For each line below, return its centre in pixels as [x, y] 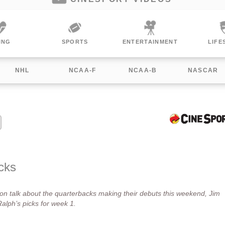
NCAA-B [143, 70]
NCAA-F [82, 70]
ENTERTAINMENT [75, 42]
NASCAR [203, 70]
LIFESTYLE [150, 42]
